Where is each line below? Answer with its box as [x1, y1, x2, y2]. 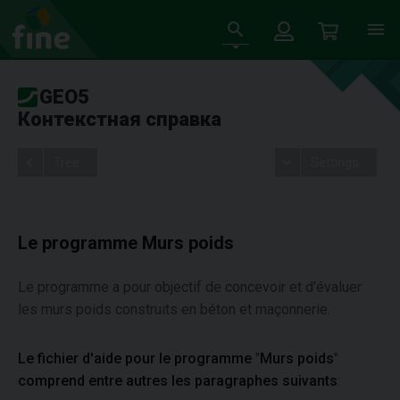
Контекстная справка [18, 108, 221, 130]
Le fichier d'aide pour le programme [18, 350, 255, 367]
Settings [310, 154, 359, 171]
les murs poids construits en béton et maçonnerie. [18, 301, 330, 318]
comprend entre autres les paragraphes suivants [18, 372, 337, 389]
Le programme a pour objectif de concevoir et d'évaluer [18, 279, 362, 296]
